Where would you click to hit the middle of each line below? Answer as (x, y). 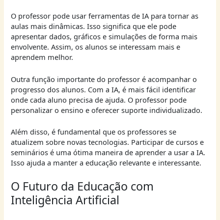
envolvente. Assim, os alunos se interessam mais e (96, 47)
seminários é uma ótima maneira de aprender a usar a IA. (108, 152)
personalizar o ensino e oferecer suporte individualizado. (107, 110)
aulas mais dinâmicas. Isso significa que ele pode (94, 26)
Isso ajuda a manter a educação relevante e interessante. (106, 162)
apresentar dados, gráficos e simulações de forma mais (104, 37)
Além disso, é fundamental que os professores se (94, 131)
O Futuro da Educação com (82, 186)
